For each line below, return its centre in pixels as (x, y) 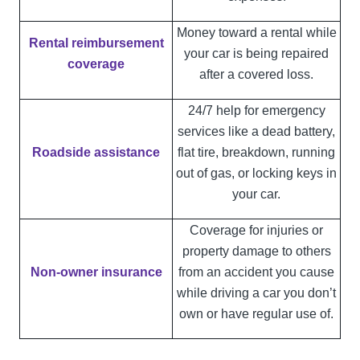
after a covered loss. (256, 74)
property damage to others (256, 251)
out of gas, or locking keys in (256, 173)
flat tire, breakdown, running (256, 152)
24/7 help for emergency (256, 110)
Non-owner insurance (96, 272)
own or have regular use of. (256, 314)
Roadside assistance (96, 152)
